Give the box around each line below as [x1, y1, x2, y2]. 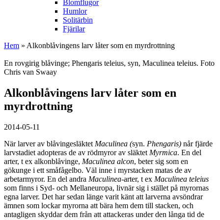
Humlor [63, 6, 87, 15]
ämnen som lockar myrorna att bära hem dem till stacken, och [4, 201, 193, 210]
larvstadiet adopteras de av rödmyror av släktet [4, 148, 149, 157]
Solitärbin [63, 15, 93, 24]
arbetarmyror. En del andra [4, 174, 88, 183]
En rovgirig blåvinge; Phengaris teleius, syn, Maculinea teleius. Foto [4, 58, 215, 67]
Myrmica [149, 148, 177, 157]
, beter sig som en [134, 157, 188, 165]
